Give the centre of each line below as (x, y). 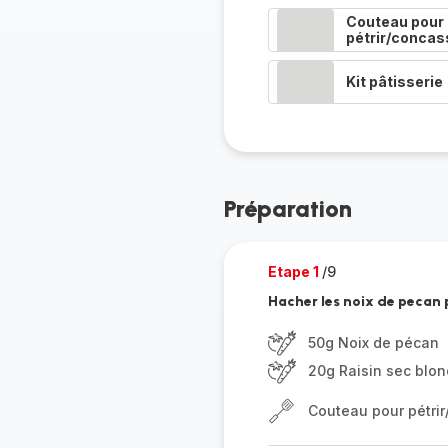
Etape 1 (294, 271)
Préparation (287, 208)
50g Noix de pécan (373, 342)
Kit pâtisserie (394, 81)
